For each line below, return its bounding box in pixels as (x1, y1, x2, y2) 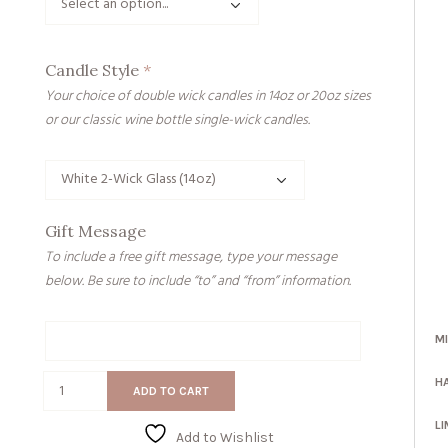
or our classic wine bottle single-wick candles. (45, 109, 311, 132)
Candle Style (45, 60, 144, 80)
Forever (42, 370, 90, 393)
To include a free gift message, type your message (45, 246, 338, 269)
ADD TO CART (133, 384, 210, 398)
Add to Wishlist (176, 429, 275, 446)
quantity (42, 418, 93, 441)
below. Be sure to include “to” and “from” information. (45, 270, 352, 293)
